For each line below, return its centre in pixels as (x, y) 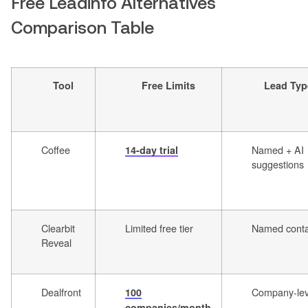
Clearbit (58, 228)
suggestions (278, 164)
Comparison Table (82, 28)
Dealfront (61, 292)
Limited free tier (159, 228)
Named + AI (278, 150)
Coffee (56, 150)
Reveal (56, 243)
